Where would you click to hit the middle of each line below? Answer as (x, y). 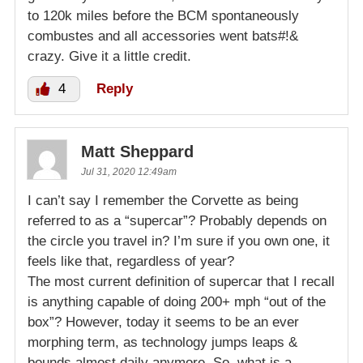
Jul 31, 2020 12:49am (129, 172)
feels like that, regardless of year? (131, 262)
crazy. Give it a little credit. (109, 57)
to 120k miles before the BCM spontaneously (163, 16)
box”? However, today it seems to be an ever (163, 322)
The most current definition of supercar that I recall (181, 282)
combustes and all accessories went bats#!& (163, 36)
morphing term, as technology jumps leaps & (162, 343)
